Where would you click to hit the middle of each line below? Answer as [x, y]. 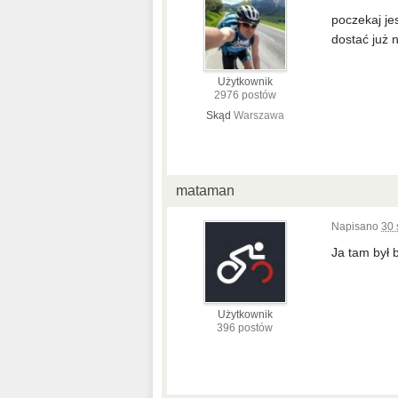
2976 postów [245, 95]
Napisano [356, 227]
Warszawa [259, 115]
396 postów [245, 328]
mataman [205, 191]
